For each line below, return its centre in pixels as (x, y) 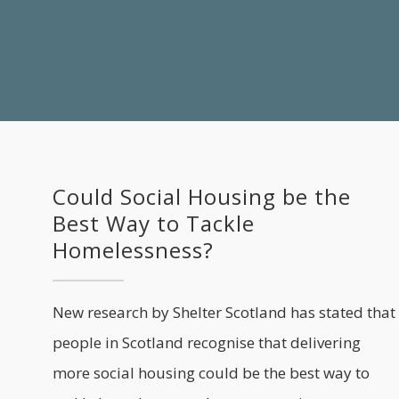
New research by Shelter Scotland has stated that (224, 312)
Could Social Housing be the (202, 196)
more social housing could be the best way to (211, 372)
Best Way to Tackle (154, 223)
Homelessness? (133, 249)
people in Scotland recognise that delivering (207, 342)
